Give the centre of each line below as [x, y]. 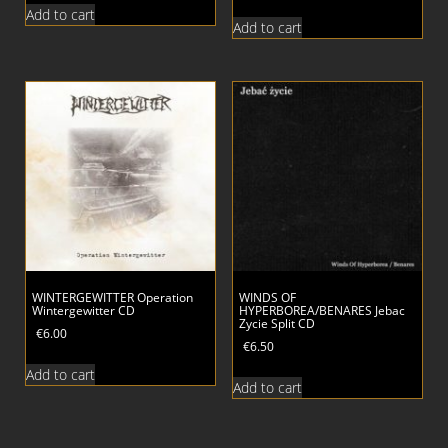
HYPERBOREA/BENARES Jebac [321, 311]
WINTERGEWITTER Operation [112, 298]
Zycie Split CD [276, 324]
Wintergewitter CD [83, 311]
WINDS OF [267, 298]
